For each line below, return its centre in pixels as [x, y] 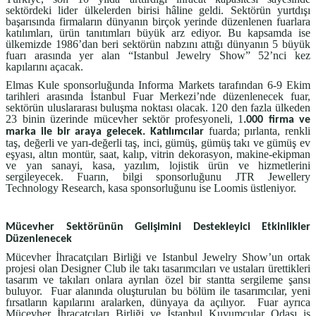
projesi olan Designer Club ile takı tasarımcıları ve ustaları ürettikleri [158, 269]
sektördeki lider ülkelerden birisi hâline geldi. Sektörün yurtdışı [158, 10]
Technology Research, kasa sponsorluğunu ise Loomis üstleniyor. [151, 188]
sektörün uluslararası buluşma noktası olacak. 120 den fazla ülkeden [158, 108]
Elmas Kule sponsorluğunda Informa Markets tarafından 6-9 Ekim [158, 85]
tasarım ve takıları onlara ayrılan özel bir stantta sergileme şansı [158, 280]
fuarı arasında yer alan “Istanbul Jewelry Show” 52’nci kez [158, 55]
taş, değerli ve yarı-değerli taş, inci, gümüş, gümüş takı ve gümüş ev [158, 143]
